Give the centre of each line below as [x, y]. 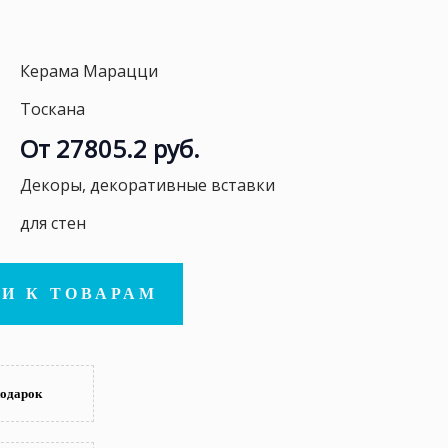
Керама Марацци [89, 71]
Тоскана [52, 109]
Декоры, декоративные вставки [147, 185]
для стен [53, 223]
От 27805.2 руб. [110, 148]
